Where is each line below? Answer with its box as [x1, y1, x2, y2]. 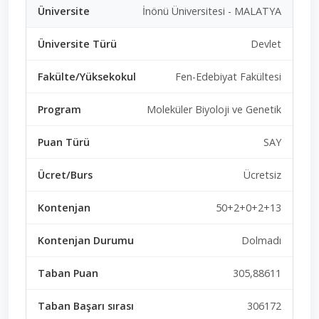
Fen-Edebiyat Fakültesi [175, 69, 281, 83]
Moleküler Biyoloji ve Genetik [147, 102, 281, 116]
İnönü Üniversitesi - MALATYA [142, 4, 281, 18]
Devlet [251, 36, 281, 51]
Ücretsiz [244, 167, 281, 182]
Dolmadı [241, 233, 281, 247]
